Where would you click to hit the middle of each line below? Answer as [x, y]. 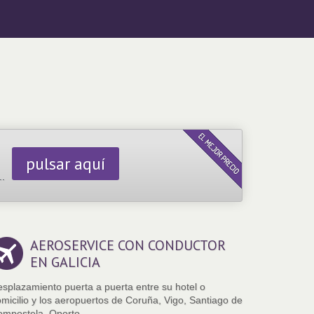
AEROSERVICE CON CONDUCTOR [128, 246]
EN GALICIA [65, 262]
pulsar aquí [66, 164]
